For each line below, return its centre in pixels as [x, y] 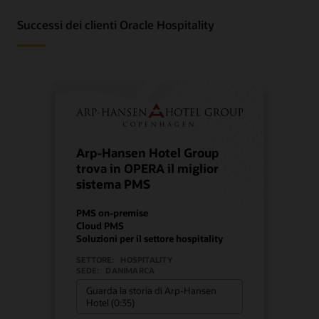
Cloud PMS [100, 226]
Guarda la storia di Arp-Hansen [152, 290]
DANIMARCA [130, 271]
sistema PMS [114, 184]
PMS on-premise [113, 213]
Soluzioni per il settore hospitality [150, 239]
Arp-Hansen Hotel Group [148, 153]
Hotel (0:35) [111, 302]
